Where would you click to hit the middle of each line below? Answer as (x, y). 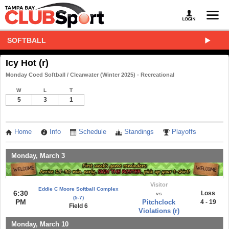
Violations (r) (159, 211)
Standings (139, 132)
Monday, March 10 (40, 224)
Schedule (93, 132)
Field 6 (78, 206)
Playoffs (184, 132)
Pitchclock (159, 202)
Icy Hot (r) (27, 63)
